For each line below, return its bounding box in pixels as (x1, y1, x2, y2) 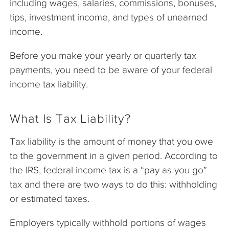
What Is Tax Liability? (10, 111, 131, 125)
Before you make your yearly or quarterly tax (10, 50, 196, 61)
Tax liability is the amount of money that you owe (10, 135, 213, 147)
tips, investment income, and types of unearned (10, 11, 208, 22)
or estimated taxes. (10, 193, 89, 204)
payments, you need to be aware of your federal (10, 64, 212, 75)
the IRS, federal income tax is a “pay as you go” (10, 164, 207, 175)
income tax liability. (10, 78, 90, 89)
